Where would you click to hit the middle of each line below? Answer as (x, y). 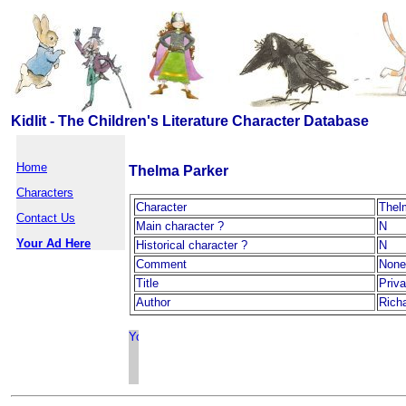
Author (153, 302)
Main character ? (180, 226)
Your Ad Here (53, 243)
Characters (45, 193)
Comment (161, 264)
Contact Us (46, 218)
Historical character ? (192, 245)
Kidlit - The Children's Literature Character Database (190, 121)
